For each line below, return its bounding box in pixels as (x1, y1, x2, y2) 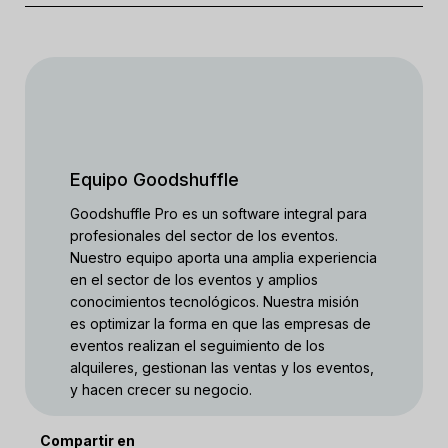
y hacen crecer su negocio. (70, 381, 252, 398)
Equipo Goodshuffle (70, 169, 239, 190)
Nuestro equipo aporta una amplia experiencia (70, 249, 377, 266)
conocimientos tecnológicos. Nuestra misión (70, 293, 359, 310)
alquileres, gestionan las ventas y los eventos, (70, 359, 374, 376)
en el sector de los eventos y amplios (70, 271, 318, 288)
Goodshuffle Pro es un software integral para (70, 205, 367, 222)
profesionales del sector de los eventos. (70, 227, 338, 244)
